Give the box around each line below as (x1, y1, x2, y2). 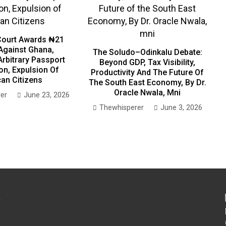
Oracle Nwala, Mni (114, 87, 181, 97)
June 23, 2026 (23, 90, 70, 99)
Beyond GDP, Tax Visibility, (99, 57, 196, 67)
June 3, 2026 (160, 103, 202, 112)
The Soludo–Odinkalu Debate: (92, 47, 202, 57)
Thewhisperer (99, 103, 144, 112)
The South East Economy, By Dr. (88, 77, 206, 87)
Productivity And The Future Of (91, 67, 204, 77)
